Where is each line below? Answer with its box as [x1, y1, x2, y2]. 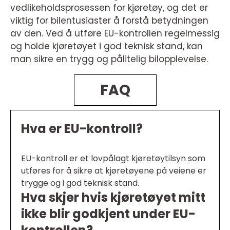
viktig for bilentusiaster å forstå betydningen [10, 14, 208, 27]
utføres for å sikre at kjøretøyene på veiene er [21, 165, 206, 177]
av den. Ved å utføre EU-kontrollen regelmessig [10, 27, 220, 40]
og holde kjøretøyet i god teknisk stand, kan [10, 40, 203, 53]
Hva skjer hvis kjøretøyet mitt [21, 189, 205, 206]
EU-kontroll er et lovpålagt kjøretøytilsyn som [21, 152, 205, 165]
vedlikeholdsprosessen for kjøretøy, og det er [10, 2, 208, 14]
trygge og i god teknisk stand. [21, 177, 139, 189]
